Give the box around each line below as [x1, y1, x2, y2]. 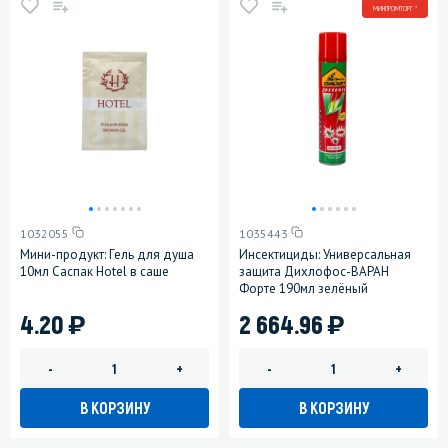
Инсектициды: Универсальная [239, 246, 411, 264]
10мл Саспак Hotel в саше [20, 263, 169, 281]
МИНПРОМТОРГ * [373, 2, 417, 13]
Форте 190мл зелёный [239, 280, 368, 298]
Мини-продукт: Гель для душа [20, 246, 194, 264]
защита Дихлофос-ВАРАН [239, 263, 389, 281]
